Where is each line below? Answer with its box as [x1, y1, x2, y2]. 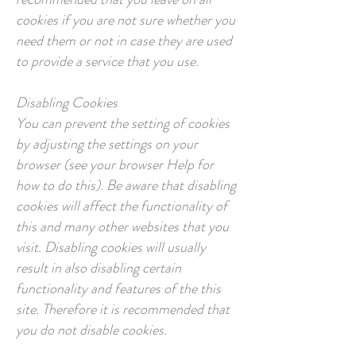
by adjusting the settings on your [16, 133, 198, 154]
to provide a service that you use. [16, 51, 199, 72]
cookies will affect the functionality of [16, 195, 227, 216]
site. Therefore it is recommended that [16, 299, 230, 319]
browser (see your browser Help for [16, 154, 214, 175]
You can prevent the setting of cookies [16, 113, 230, 133]
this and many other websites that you [16, 216, 229, 237]
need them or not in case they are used [16, 30, 232, 51]
